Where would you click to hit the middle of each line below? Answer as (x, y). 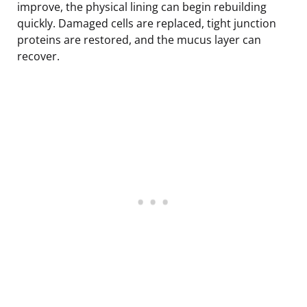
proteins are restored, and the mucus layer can (139, 39)
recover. (38, 56)
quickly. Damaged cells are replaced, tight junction (147, 23)
